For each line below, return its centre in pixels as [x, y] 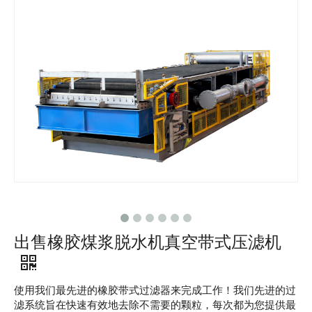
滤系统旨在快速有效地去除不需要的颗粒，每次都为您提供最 [155, 304]
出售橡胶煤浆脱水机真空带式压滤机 [148, 242]
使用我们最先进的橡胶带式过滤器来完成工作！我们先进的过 [155, 290]
